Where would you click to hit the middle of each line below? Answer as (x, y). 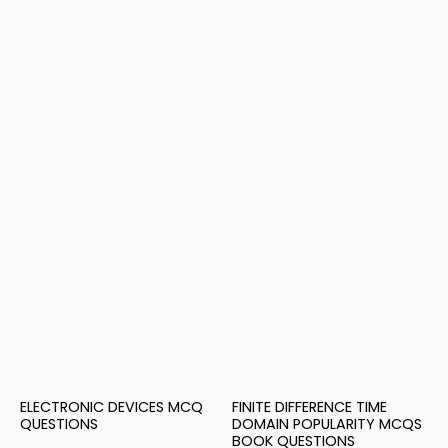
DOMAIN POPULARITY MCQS (327, 424)
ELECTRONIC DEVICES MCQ (111, 407)
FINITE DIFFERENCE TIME (309, 407)
